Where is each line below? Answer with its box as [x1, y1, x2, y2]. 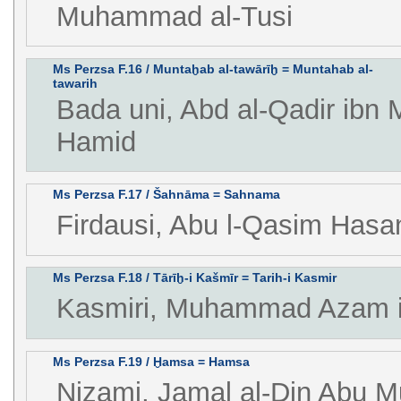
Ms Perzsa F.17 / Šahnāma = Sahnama [52, 187, 280, 202]
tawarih [52, 75, 98, 90]
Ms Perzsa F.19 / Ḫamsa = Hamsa [52, 354, 250, 369]
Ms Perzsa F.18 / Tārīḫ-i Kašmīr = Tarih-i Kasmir [52, 270, 337, 286]
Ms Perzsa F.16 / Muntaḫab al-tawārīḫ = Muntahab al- [52, 61, 373, 76]
